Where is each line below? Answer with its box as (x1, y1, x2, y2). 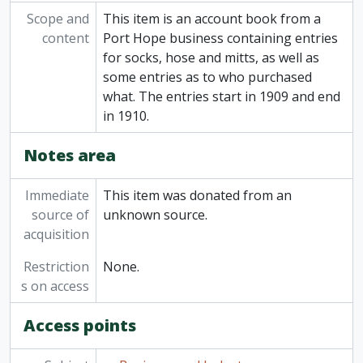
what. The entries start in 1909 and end (102, 88, 340, 106)
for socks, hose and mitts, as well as (102, 49, 319, 67)
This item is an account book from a (102, 10, 321, 28)
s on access (20, 277, 89, 296)
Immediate (24, 186, 89, 205)
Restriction (23, 258, 89, 276)
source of (31, 206, 89, 224)
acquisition (23, 225, 89, 244)
